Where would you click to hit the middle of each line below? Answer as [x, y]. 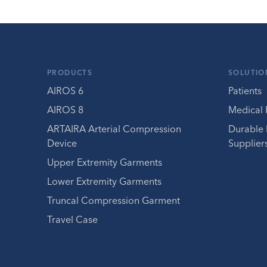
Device [62, 143]
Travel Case [72, 219]
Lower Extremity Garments [104, 181]
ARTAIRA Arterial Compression [114, 129]
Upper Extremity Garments [105, 162]
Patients [245, 91]
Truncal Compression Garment [114, 200]
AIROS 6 [65, 91]
